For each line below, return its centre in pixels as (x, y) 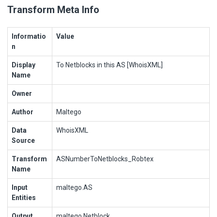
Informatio (29, 36)
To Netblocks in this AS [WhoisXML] (109, 65)
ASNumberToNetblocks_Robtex (105, 159)
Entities (24, 197)
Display (23, 65)
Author (23, 112)
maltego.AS (74, 187)
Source (23, 140)
